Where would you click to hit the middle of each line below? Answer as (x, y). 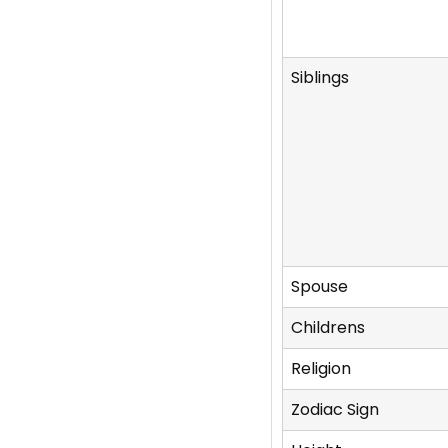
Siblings (319, 78)
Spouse (319, 287)
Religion (320, 369)
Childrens (327, 328)
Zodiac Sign (334, 410)
